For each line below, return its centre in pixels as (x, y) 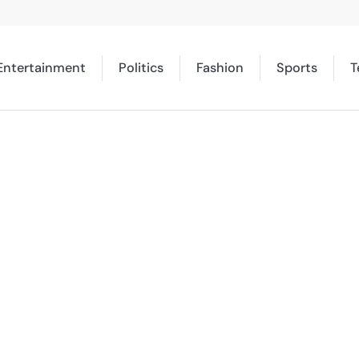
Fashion (220, 67)
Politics (141, 67)
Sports (296, 67)
